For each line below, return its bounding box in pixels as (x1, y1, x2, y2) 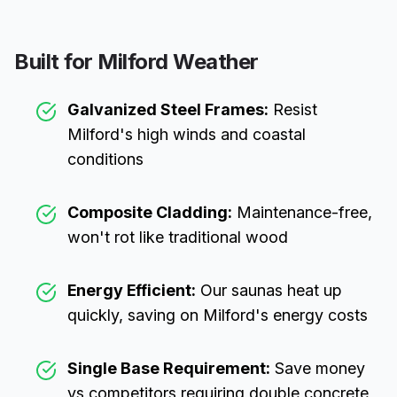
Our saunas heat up (196, 281, 342, 300)
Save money (270, 359, 365, 378)
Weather (167, 49, 260, 74)
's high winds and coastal (120, 125, 306, 144)
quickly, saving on (67, 306, 203, 324)
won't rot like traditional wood (67, 228, 288, 246)
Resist (269, 100, 317, 119)
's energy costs (255, 306, 368, 324)
